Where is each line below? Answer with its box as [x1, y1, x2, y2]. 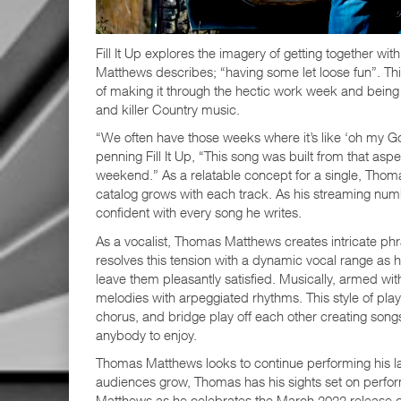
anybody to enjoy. [96, 326, 197, 343]
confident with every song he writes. [96, 204, 302, 221]
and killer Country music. [96, 100, 240, 117]
